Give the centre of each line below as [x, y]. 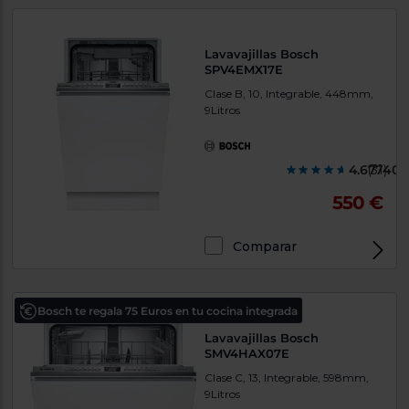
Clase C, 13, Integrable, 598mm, [287, 378]
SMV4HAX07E [247, 354]
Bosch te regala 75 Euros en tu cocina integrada [168, 311]
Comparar [265, 247]
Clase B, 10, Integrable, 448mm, [289, 94]
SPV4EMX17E [244, 70]
